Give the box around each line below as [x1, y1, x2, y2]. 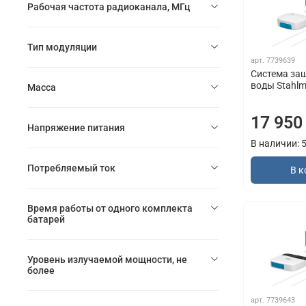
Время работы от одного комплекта [27, 202, 193, 214]
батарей [27, 213, 65, 225]
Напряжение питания [27, 122, 125, 133]
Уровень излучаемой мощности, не [27, 253, 187, 265]
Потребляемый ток [27, 162, 115, 173]
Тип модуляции [27, 41, 97, 53]
